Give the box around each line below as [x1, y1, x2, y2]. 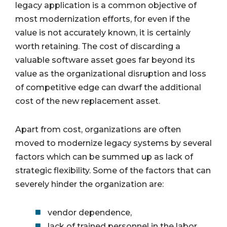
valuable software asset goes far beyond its [15, 55, 195, 65]
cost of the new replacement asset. [15, 96, 160, 106]
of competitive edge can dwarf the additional [15, 83, 201, 93]
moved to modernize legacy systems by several [15, 138, 212, 148]
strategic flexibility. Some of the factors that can [15, 166, 211, 176]
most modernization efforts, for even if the [15, 14, 190, 24]
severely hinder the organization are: [15, 179, 164, 190]
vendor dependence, [48, 207, 132, 217]
